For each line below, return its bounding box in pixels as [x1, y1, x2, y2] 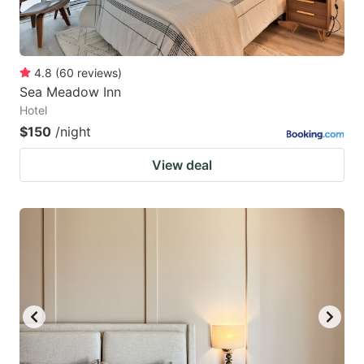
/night [55, 123, 91, 141]
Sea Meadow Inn [19, 84, 121, 101]
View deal [152, 157, 212, 174]
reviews [77, 66, 118, 80]
